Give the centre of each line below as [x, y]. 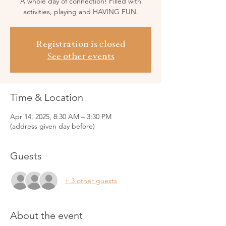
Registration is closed [81, 44]
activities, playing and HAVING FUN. [81, 12]
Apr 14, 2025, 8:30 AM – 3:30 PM [61, 117]
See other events [81, 56]
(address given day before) [52, 126]
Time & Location [47, 97]
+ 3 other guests [91, 180]
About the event [46, 215]
